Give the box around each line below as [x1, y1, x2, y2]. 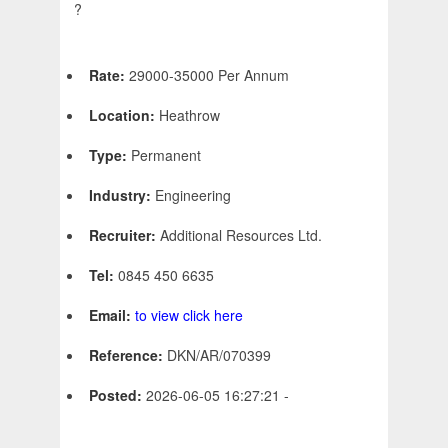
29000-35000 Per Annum [129, 65, 289, 86]
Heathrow [159, 105, 220, 126]
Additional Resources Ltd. [160, 225, 322, 246]
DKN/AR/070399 [167, 345, 271, 366]
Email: [89, 305, 135, 326]
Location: [89, 105, 159, 126]
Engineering [155, 185, 231, 206]
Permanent [131, 145, 201, 166]
